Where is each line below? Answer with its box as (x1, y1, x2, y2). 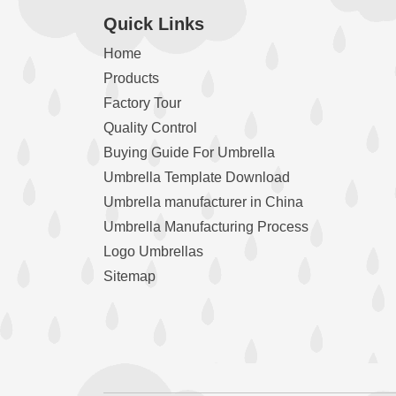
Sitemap (103, 268, 156, 284)
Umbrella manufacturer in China (103, 194, 303, 209)
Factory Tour (103, 95, 181, 110)
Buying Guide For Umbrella (103, 144, 275, 160)
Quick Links (103, 13, 204, 34)
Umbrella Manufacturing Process (103, 218, 308, 234)
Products (103, 70, 159, 86)
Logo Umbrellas (103, 243, 203, 259)
